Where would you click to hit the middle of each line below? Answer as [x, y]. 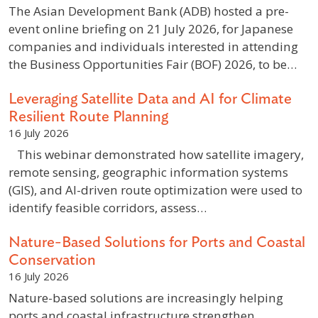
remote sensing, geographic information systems [148, 172]
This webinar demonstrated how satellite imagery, [156, 155]
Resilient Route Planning [88, 117]
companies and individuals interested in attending [153, 47]
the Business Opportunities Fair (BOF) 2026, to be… [153, 65]
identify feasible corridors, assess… [108, 208]
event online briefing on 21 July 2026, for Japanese [151, 29]
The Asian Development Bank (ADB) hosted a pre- [149, 11]
